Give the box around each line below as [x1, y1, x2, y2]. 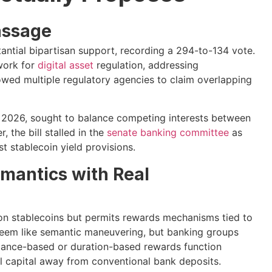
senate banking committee [106, 126, 229, 138]
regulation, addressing [93, 59, 199, 72]
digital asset [37, 59, 93, 72]
